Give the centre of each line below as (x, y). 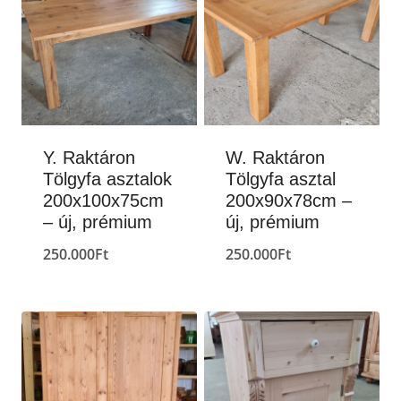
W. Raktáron (275, 158)
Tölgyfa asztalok (107, 179)
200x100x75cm (103, 201)
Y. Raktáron (89, 158)
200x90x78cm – (289, 201)
